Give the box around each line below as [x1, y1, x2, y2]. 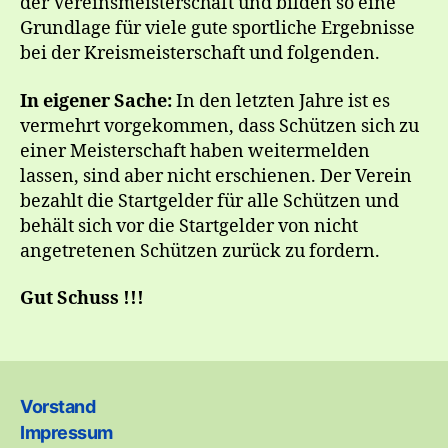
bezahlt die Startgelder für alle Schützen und [20, 189, 399, 213]
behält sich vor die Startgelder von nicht [20, 214, 358, 238]
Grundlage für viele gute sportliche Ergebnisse [20, 17, 415, 40]
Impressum [20, 422, 113, 443]
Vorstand [20, 395, 96, 417]
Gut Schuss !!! [20, 287, 144, 310]
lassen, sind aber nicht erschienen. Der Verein [20, 164, 412, 188]
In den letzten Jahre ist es [176, 89, 390, 113]
